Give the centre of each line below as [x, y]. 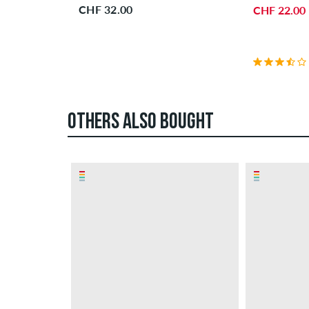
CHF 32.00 [106, 10]
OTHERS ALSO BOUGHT [141, 122]
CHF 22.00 [279, 10]
